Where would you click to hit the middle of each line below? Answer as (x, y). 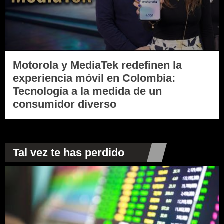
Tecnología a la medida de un (87, 91)
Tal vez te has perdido (69, 153)
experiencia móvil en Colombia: (94, 78)
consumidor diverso (65, 104)
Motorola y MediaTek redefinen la (97, 65)
